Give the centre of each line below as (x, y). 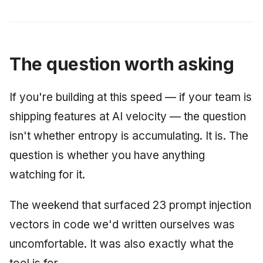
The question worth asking (122, 64)
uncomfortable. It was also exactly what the (122, 244)
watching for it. (47, 174)
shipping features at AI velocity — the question (128, 116)
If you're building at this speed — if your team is (131, 97)
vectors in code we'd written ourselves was (122, 224)
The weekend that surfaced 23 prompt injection (130, 205)
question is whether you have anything (107, 155)
